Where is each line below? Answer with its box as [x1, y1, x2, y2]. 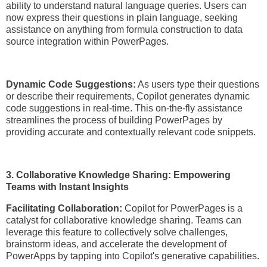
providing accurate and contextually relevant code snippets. [6, 127, 256, 138]
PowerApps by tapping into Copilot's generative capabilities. [6, 250, 259, 261]
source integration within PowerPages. [6, 36, 169, 47]
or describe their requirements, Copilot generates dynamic [6, 91, 250, 102]
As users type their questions [136, 79, 259, 90]
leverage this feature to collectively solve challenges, [6, 226, 228, 237]
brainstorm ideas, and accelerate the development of [6, 238, 226, 249]
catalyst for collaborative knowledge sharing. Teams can [6, 215, 241, 225]
